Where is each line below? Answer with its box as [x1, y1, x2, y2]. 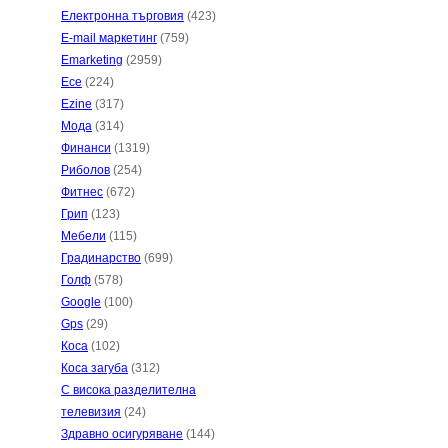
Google [61, 295, 101, 309]
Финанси [61, 141, 111, 155]
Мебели [61, 229, 106, 243]
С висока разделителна [61, 383, 196, 397]
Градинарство [61, 251, 141, 265]
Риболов [61, 163, 110, 177]
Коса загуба [61, 361, 128, 375]
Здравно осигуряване [61, 427, 183, 441]
